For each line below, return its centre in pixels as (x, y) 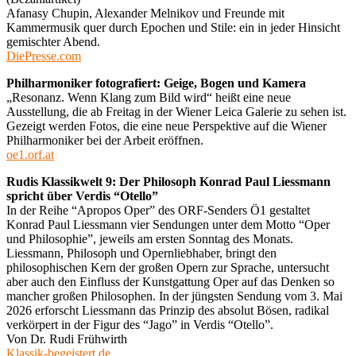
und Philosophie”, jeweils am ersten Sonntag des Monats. (150, 238)
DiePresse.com (44, 56)
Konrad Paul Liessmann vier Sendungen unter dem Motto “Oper (168, 224)
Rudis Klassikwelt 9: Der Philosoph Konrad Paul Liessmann (168, 181)
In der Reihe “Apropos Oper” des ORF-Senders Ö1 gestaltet (158, 210)
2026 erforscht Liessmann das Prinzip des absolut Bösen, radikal (168, 310)
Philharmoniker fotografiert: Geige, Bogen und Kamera (161, 83)
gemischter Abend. (53, 41)
